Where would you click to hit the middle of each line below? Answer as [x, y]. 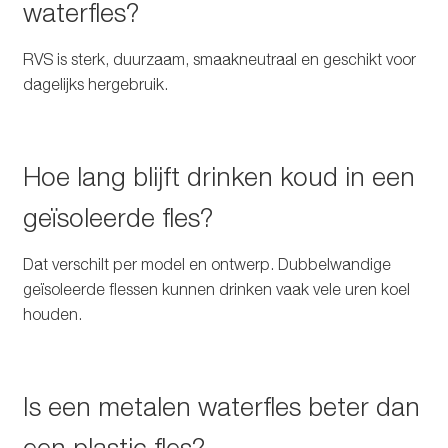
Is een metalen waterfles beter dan [221, 407]
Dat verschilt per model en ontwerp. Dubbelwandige [206, 263]
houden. [52, 313]
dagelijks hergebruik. [95, 83]
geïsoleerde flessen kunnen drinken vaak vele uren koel [216, 288]
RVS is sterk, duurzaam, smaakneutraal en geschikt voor [219, 58]
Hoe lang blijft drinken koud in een [218, 176]
